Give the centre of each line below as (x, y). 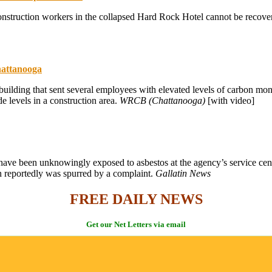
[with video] (230, 100)
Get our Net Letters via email (136, 224)
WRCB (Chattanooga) (162, 100)
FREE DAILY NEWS (136, 199)
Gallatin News (183, 173)
